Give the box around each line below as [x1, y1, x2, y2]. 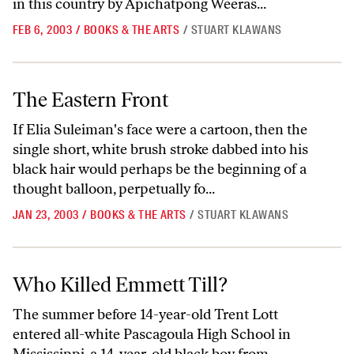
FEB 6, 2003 [13, 22, 73, 38]
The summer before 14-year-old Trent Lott [13, 306, 278, 323]
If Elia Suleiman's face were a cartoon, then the [13, 121, 307, 138]
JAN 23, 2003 [13, 207, 79, 223]
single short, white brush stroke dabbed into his [13, 141, 308, 158]
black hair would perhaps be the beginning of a [13, 160, 307, 178]
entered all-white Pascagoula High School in [13, 326, 291, 343]
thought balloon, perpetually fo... [13, 180, 215, 198]
